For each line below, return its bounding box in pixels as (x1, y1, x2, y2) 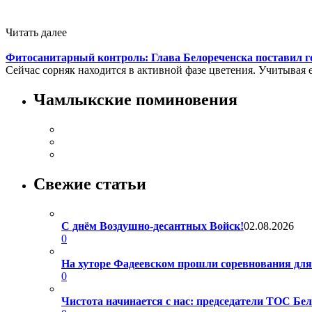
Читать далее (6, 26, 67, 39)
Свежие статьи (33, 175, 146, 194)
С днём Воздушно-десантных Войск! (61, 220, 244, 233)
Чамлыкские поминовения (33, 91, 237, 109)
